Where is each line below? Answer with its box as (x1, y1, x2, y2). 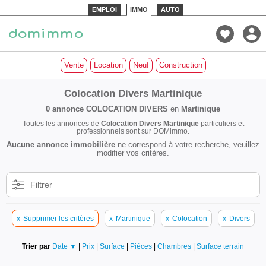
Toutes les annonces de (22, 119, 101, 127)
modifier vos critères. (97, 148, 169, 157)
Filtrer (30, 180, 52, 189)
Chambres (157, 242, 193, 250)
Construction (159, 61, 202, 69)
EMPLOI (92, 6, 117, 13)
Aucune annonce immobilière (7, 140, 115, 149)
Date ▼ (52, 242, 77, 250)
